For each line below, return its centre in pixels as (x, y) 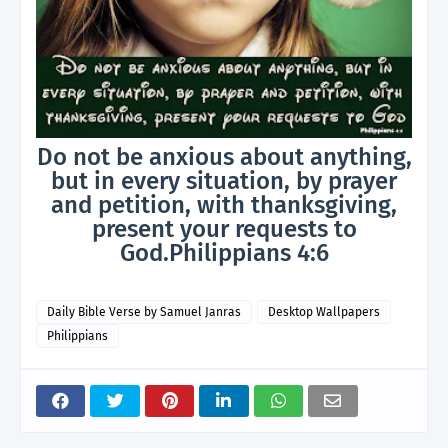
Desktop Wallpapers (324, 312)
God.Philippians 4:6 (224, 253)
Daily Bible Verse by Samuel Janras (144, 312)
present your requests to (224, 229)
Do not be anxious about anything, (224, 157)
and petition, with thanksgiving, (224, 205)
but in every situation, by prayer (224, 181)
